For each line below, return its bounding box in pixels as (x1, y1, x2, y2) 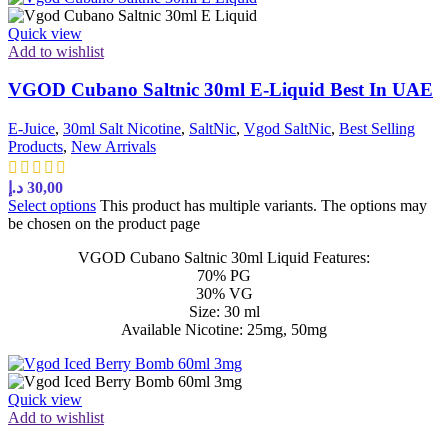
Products (8, 137, 63, 155)
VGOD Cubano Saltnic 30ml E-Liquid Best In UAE (8, 79, 433, 101)
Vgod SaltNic (244, 119, 331, 137)
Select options (8, 196, 96, 214)
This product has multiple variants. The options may (100, 196, 427, 214)
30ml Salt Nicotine (63, 119, 181, 137)
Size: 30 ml (188, 302, 260, 320)
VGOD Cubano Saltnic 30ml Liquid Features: (78, 248, 370, 266)
